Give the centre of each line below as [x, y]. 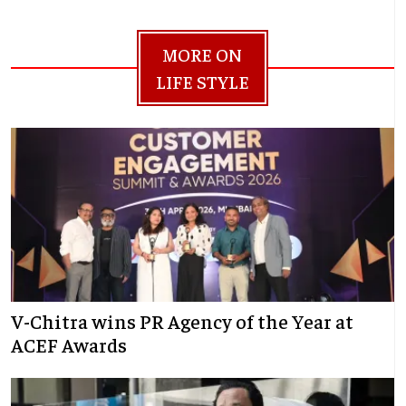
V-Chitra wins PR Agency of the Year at [182, 321]
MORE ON [203, 54]
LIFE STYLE [202, 82]
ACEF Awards [69, 345]
